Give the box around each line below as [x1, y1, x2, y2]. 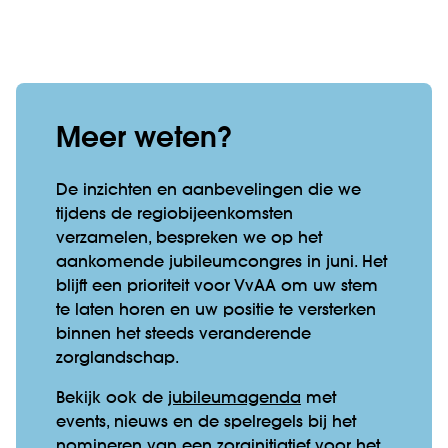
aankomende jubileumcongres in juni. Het [56, 254, 387, 271]
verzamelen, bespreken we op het [56, 230, 322, 247]
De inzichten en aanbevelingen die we [56, 182, 361, 199]
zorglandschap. [56, 350, 179, 367]
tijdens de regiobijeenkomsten [56, 206, 293, 223]
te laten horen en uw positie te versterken [56, 302, 376, 319]
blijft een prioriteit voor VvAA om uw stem [56, 278, 378, 295]
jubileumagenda [168, 390, 301, 407]
